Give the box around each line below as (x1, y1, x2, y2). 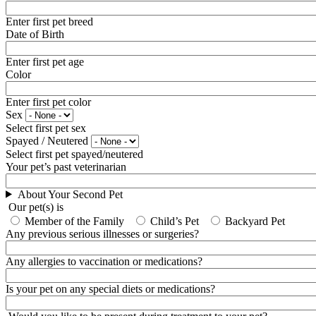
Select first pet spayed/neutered (6, 147, 143, 160)
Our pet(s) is (8, 200, 63, 213)
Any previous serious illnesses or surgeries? (6, 227, 199, 240)
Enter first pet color (6, 95, 91, 108)
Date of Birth (6, 28, 64, 40)
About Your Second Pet (17, 188, 123, 200)
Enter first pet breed (6, 15, 93, 28)
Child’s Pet (150, 214, 199, 227)
